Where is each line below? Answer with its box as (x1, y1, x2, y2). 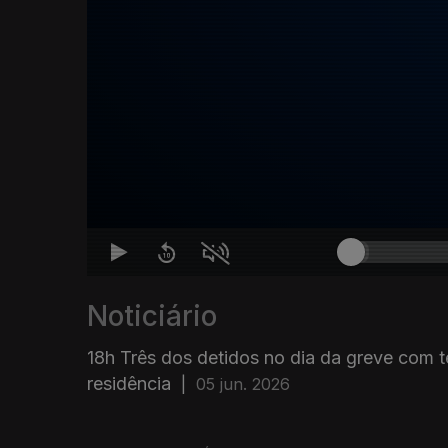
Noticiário (87, 299, 217, 334)
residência (87, 373, 171, 395)
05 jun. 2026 (196, 374, 290, 395)
